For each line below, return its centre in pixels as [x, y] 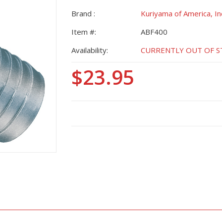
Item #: [84, 32]
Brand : [83, 13]
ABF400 [154, 32]
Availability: [90, 50]
